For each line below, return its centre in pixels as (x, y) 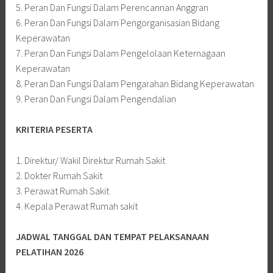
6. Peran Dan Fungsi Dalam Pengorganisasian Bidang (118, 22)
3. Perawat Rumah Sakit (63, 190)
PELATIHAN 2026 (50, 252)
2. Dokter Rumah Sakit (59, 175)
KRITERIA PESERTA (55, 129)
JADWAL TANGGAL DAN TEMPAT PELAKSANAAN (113, 237)
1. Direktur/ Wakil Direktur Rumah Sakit (91, 160)
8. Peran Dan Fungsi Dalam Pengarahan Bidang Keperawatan (135, 83)
